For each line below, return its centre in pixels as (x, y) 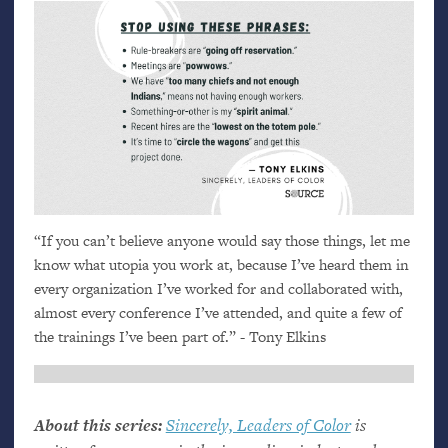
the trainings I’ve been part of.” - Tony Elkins (179, 337)
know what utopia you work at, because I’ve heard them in (221, 265)
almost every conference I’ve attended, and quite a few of (217, 313)
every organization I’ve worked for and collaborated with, (218, 289)
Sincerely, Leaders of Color (258, 424)
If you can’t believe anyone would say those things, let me (225, 241)
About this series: (97, 424)
